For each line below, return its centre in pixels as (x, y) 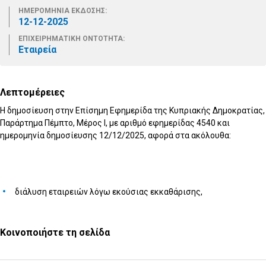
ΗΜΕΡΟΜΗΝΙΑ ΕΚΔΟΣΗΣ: (63, 11)
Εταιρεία (37, 50)
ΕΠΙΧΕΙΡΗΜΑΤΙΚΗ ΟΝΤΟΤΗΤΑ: (72, 39)
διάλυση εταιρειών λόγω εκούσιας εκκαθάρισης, (109, 192)
